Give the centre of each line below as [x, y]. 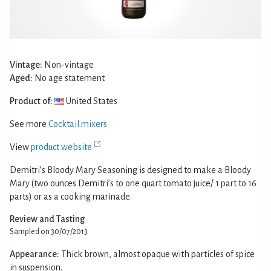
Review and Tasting [47, 219]
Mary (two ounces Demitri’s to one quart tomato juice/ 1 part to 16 [133, 183]
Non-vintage [68, 64]
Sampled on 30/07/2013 [49, 231]
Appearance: [34, 254]
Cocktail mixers [78, 124]
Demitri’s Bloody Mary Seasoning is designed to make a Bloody [130, 170]
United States [91, 101]
